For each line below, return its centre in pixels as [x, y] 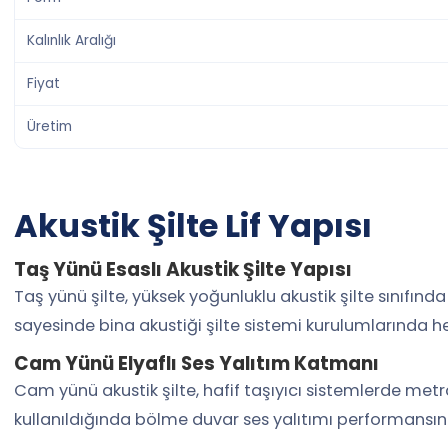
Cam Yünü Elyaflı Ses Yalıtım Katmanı [196, 363]
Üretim [49, 126]
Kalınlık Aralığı [71, 40]
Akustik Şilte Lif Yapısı [193, 225]
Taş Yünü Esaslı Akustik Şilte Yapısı [183, 269]
